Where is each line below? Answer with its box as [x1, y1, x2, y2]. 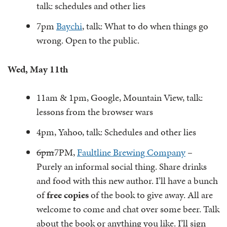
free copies [47, 188, 91, 202]
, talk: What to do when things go [82, 19, 208, 33]
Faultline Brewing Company [77, 145, 185, 159]
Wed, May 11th [8, 62, 68, 76]
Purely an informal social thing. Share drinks [36, 160, 207, 173]
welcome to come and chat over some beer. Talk [36, 202, 219, 216]
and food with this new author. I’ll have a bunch [36, 174, 218, 187]
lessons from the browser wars [36, 105, 153, 119]
